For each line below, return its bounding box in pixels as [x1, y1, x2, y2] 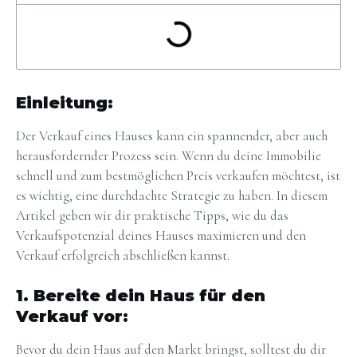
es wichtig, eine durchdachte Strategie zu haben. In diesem [16, 186, 328, 204]
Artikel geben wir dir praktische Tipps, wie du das [16, 206, 288, 224]
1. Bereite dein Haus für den [16, 286, 265, 306]
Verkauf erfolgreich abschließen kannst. [16, 246, 229, 264]
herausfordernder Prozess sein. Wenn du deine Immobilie [16, 147, 321, 164]
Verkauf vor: [16, 307, 128, 327]
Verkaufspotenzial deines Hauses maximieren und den [16, 226, 306, 244]
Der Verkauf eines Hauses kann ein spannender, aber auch [16, 127, 328, 144]
